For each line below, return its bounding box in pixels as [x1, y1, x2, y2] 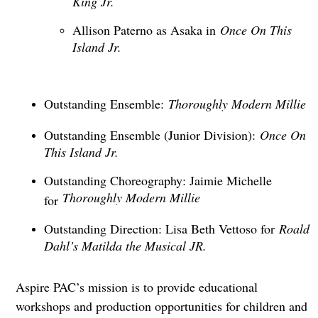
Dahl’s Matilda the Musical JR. [43, 237, 207, 251]
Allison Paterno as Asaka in [72, 21, 220, 39]
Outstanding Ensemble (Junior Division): [43, 126, 260, 144]
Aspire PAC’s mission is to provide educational [15, 278, 258, 296]
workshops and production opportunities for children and [15, 297, 307, 315]
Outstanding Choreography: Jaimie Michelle [43, 172, 272, 190]
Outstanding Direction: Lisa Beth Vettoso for [43, 220, 275, 238]
